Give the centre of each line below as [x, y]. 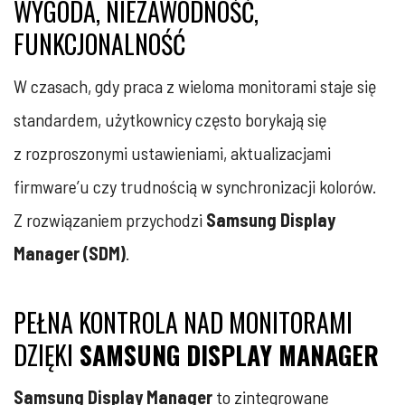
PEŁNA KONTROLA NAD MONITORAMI [183, 322]
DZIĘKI [43, 354]
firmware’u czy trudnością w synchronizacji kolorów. [195, 186]
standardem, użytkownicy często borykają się [170, 119]
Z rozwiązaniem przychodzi [110, 219]
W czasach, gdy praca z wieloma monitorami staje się [195, 85]
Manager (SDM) [70, 253]
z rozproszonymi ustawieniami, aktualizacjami [172, 152]
